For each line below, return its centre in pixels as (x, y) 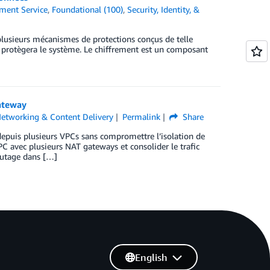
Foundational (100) (88, 9)
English (151, 257)
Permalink (141, 117)
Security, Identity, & (164, 9)
